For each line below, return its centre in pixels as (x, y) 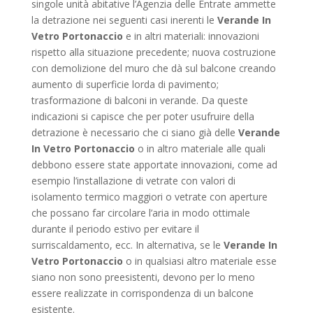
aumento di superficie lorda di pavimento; (125, 84)
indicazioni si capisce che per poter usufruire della (143, 116)
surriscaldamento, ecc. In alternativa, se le (127, 245)
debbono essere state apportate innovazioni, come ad (154, 165)
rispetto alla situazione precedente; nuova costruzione (153, 52)
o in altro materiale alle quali (200, 148)
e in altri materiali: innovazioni (191, 36)
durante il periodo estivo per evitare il (115, 229)
